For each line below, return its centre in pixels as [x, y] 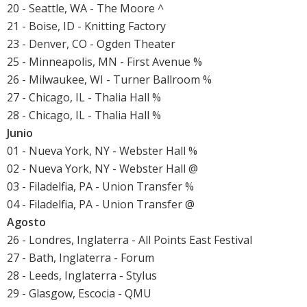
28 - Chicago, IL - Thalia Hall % [84, 115]
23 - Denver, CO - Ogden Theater [91, 44]
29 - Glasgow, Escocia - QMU [79, 294]
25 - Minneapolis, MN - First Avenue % [105, 62]
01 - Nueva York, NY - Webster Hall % [102, 151]
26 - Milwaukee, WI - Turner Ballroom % [109, 80]
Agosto [26, 222]
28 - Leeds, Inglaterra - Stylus [82, 276]
